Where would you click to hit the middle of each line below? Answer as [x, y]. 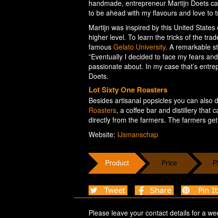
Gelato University [139, 47]
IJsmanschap [138, 135]
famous [101, 47]
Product [117, 163]
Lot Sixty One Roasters [128, 90]
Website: [103, 135]
